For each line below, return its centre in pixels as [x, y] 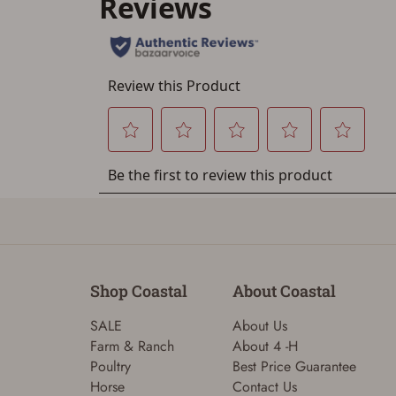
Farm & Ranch [132, 346]
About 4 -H [265, 346]
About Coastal [284, 290]
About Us [259, 325]
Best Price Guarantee [294, 366]
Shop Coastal [139, 290]
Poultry [110, 366]
